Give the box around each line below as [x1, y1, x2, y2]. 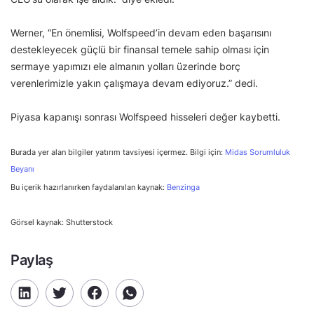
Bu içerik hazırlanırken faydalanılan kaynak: [11, 182, 167, 192]
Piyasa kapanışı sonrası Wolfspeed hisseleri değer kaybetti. [11, 110, 280, 123]
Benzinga [167, 182, 200, 192]
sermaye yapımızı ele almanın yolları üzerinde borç [11, 60, 240, 72]
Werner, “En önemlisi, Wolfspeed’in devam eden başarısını [11, 26, 271, 39]
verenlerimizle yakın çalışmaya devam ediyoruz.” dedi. [11, 76, 258, 89]
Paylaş [11, 251, 53, 268]
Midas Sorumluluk [225, 147, 290, 157]
